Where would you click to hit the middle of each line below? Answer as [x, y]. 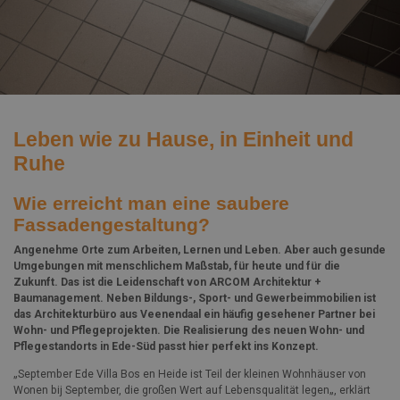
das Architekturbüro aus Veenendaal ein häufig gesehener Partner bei [194, 314]
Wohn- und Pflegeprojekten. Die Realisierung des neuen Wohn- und [189, 330]
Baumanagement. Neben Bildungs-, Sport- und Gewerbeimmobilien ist [195, 298]
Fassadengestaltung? [112, 225]
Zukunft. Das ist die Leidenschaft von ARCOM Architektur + [167, 282]
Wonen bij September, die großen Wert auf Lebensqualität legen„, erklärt [192, 390]
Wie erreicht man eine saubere [151, 204]
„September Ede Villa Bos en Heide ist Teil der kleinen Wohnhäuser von [190, 374]
